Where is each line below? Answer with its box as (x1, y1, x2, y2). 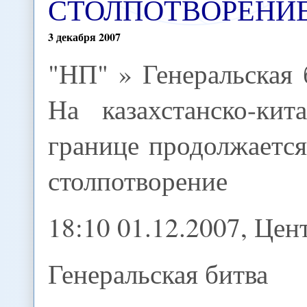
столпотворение (48, 162, 228, 199)
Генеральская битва (48, 256, 269, 292)
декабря (56, 29, 97, 45)
